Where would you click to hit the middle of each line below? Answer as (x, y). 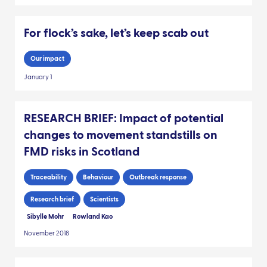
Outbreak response (158, 177)
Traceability (49, 177)
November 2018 (46, 233)
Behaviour (98, 177)
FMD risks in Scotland (82, 152)
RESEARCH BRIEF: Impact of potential (124, 118)
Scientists (104, 199)
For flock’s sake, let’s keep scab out (116, 33)
